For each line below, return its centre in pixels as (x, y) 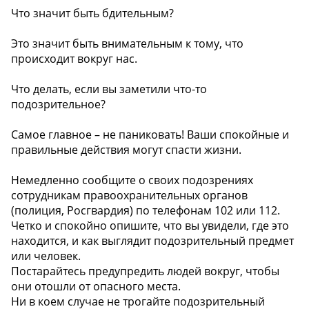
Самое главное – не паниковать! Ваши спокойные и (150, 135)
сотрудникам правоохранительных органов (129, 196)
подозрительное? (58, 104)
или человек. (46, 256)
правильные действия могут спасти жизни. (126, 150)
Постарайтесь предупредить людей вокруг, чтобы (145, 271)
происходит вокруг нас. (74, 59)
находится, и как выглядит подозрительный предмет (152, 241)
